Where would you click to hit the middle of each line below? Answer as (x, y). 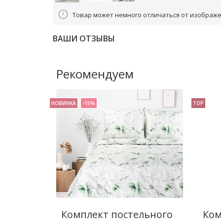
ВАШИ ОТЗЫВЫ (84, 38)
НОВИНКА (64, 103)
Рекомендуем (95, 74)
